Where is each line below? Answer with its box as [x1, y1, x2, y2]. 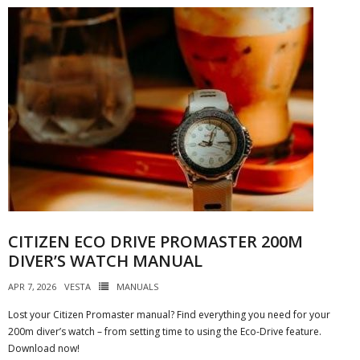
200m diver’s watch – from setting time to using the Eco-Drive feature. [8, 325, 321, 338]
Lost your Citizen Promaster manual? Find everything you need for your [8, 308, 330, 321]
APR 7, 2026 [8, 280, 56, 292]
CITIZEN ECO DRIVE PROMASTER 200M [8, 231, 303, 252]
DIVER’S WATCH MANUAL [8, 250, 202, 272]
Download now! [8, 342, 80, 355]
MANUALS [117, 280, 158, 292]
